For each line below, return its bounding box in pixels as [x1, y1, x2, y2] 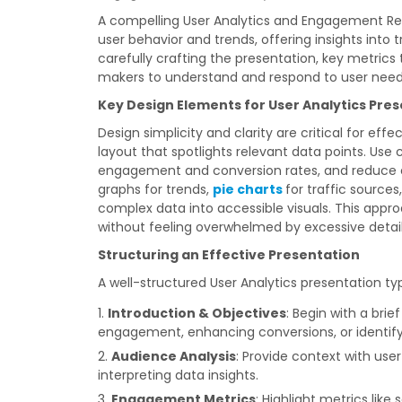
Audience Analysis [111, 347, 237, 365]
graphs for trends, [98, 180, 214, 198]
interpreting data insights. [98, 366, 259, 384]
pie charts [213, 180, 284, 198]
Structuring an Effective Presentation [98, 246, 361, 264]
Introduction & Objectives [108, 304, 287, 322]
